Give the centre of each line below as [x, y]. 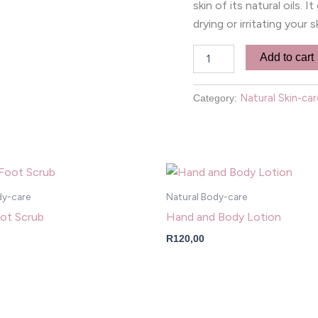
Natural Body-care [207, 197]
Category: [216, 98]
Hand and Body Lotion [224, 217]
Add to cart [287, 57]
